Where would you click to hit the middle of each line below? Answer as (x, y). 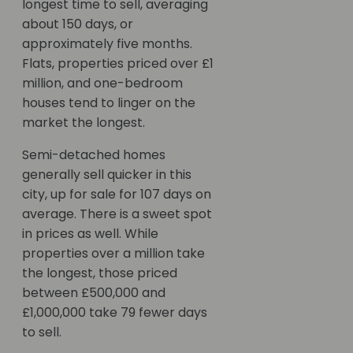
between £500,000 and (94, 293)
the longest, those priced (100, 273)
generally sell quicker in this (107, 175)
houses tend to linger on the (109, 103)
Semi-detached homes (94, 155)
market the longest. (85, 123)
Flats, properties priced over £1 (118, 64)
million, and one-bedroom (102, 84)
